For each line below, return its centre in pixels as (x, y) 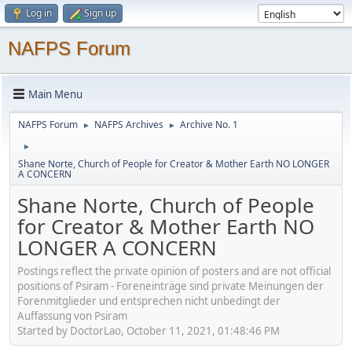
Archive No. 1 (209, 125)
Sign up (100, 13)
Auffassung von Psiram (72, 315)
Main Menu (55, 94)
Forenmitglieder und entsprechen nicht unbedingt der (149, 301)
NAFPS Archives (129, 125)
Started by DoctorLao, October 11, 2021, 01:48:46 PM (148, 330)
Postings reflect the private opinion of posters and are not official (174, 271)
